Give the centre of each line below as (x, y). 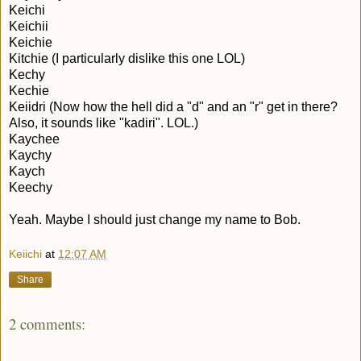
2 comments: (47, 324)
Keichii (29, 26)
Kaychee (34, 139)
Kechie (29, 90)
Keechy (31, 187)
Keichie (31, 42)
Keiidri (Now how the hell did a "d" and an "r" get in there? (173, 106)
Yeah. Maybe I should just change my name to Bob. (155, 219)
